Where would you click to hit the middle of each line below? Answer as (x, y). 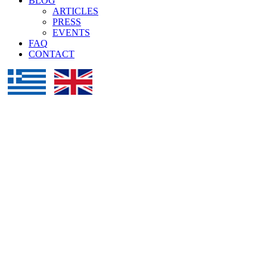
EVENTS (71, 33)
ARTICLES (75, 11)
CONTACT (52, 54)
